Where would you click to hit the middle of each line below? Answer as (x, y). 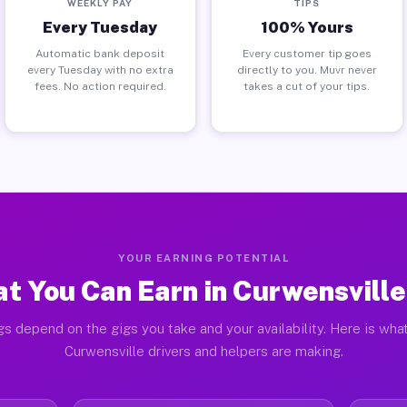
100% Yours (307, 27)
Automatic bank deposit (100, 53)
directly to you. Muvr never (307, 69)
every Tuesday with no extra (100, 69)
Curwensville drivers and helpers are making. (203, 351)
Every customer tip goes (307, 53)
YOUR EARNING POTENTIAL (203, 258)
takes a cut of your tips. (307, 86)
